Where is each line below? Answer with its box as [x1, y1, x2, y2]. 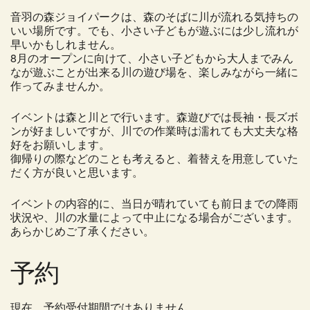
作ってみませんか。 [10, 77, 110, 94]
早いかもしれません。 [10, 36, 121, 53]
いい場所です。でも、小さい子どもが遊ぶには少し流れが [10, 22, 298, 39]
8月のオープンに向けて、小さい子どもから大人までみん [10, 50, 293, 66]
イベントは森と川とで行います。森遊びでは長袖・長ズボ [10, 109, 298, 125]
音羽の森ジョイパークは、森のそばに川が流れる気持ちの [10, 8, 298, 25]
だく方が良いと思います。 [10, 164, 143, 181]
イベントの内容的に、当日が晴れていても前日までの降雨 [10, 195, 298, 212]
